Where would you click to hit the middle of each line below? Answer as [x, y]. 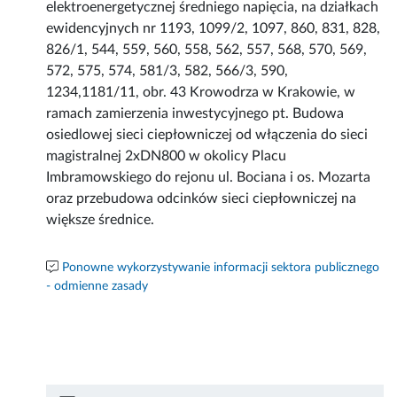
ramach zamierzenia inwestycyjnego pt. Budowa [195, 114]
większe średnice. [101, 220]
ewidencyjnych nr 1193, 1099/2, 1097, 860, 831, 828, [214, 29]
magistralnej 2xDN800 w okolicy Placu [167, 156]
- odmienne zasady [97, 287]
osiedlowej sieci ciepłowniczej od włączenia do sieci [207, 135]
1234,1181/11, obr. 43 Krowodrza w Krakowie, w [201, 93]
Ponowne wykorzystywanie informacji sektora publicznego [221, 268]
